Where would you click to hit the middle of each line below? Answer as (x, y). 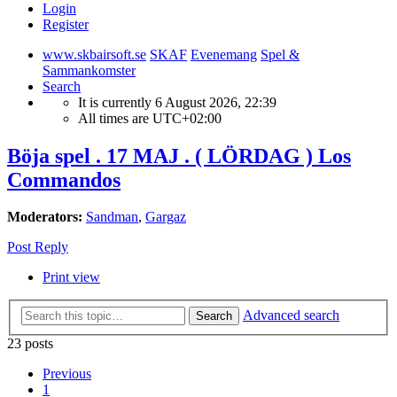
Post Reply (38, 247)
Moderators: (45, 217)
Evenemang (224, 54)
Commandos (64, 179)
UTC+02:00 (187, 118)
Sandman (112, 217)
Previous (67, 374)
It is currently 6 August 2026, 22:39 (177, 102)
